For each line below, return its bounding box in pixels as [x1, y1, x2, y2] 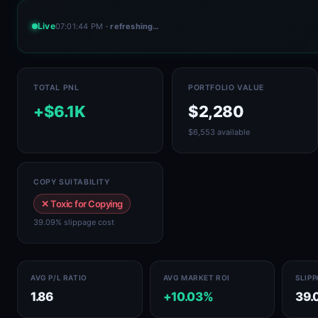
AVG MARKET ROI [163, 273, 230, 282]
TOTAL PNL [33, 83, 79, 92]
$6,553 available [188, 127, 250, 137]
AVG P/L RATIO [31, 273, 87, 282]
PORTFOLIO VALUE [188, 83, 264, 92]
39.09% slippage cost [33, 217, 114, 227]
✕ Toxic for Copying [41, 198, 123, 209]
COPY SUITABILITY [33, 177, 110, 187]
